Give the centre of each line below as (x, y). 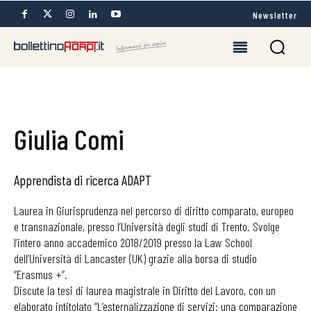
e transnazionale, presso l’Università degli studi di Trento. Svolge (147, 226)
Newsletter (275, 15)
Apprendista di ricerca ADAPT (83, 180)
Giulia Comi (69, 139)
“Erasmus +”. (41, 274)
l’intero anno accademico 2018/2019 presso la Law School (133, 242)
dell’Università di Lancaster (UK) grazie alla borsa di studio (135, 258)
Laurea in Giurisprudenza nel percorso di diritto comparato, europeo (154, 210)
